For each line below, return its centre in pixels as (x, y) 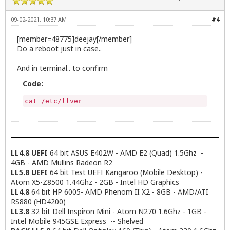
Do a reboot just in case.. (59, 48)
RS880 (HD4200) (38, 201)
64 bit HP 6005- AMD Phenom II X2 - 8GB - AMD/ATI (119, 191)
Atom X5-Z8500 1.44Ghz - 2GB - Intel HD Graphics (95, 182)
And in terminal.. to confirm (62, 68)
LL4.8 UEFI (29, 152)
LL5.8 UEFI (30, 172)
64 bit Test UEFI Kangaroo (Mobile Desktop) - (126, 172)
